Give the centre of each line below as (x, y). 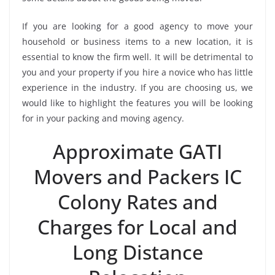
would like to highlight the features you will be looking (137, 103)
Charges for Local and (137, 227)
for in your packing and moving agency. (103, 118)
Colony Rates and (137, 202)
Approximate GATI (137, 152)
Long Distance (137, 252)
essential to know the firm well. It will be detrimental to (137, 57)
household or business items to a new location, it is (137, 42)
